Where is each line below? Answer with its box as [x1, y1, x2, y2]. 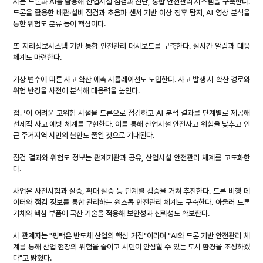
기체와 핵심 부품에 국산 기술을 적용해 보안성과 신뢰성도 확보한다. [13, 209, 210, 218]
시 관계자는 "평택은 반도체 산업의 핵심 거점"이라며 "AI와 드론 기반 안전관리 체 [13, 231, 250, 241]
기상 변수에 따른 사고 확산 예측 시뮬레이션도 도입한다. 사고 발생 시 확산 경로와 [13, 75, 250, 85]
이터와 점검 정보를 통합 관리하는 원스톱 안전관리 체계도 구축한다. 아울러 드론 [13, 198, 250, 207]
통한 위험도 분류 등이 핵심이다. [13, 19, 106, 29]
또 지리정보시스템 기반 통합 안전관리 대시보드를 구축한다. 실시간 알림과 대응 [13, 42, 250, 51]
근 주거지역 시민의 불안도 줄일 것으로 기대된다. [13, 131, 155, 140]
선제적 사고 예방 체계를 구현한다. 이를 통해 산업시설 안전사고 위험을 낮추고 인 [13, 120, 250, 129]
